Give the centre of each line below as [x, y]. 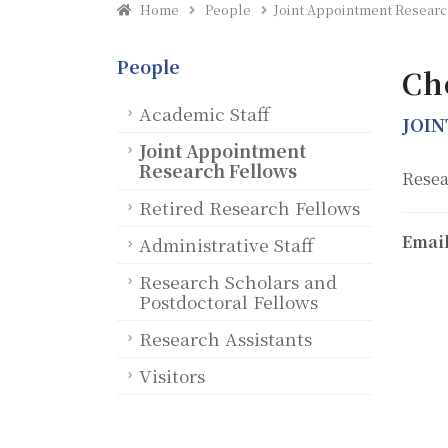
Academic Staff [204, 113]
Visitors [172, 375]
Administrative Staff [226, 244]
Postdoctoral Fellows [228, 301]
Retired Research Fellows [249, 207]
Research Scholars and [238, 281]
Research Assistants [225, 338]
